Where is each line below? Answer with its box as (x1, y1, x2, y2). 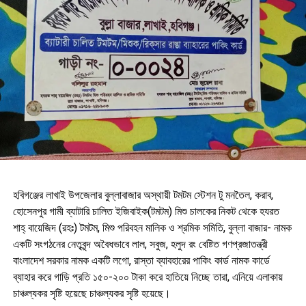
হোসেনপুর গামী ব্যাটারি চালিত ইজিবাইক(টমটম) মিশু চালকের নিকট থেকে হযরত (12, 204, 279, 218)
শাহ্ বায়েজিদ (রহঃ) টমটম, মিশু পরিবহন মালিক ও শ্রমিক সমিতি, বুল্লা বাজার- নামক (12, 221, 292, 234)
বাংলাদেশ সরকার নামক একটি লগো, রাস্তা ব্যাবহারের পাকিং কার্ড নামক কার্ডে (12, 253, 270, 267)
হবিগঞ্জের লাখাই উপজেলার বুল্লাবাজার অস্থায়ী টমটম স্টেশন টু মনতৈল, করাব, (12, 188, 273, 201)
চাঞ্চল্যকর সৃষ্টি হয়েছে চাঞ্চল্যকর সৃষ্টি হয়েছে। (12, 286, 171, 300)
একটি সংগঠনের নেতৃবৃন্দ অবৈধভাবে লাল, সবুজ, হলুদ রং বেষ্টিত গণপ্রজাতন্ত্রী (12, 237, 268, 251)
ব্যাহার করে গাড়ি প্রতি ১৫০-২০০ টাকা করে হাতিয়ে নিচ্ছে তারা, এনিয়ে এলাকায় (12, 270, 283, 283)
